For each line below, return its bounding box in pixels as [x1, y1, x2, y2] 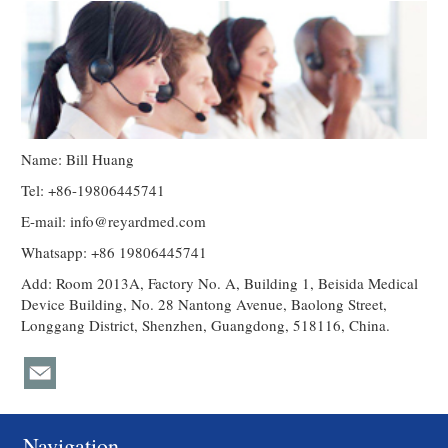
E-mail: [21, 210, 71, 231]
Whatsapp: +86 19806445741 [21, 241, 208, 262]
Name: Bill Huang [21, 148, 135, 169]
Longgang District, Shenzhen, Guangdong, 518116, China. [21, 314, 391, 335]
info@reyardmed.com [70, 210, 207, 231]
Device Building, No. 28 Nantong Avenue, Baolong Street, [21, 293, 388, 314]
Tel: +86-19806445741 [21, 179, 166, 200]
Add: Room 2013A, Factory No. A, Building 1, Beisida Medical [21, 272, 419, 293]
